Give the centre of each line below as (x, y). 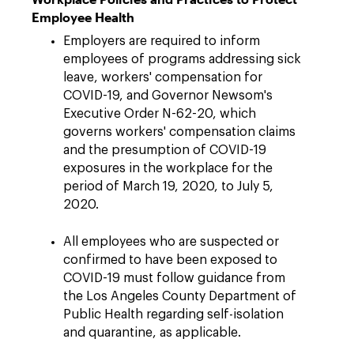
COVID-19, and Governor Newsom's (168, 96)
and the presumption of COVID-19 (165, 150)
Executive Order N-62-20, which (160, 114)
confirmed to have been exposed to (170, 260)
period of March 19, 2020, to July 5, (168, 186)
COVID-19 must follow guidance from (174, 278)
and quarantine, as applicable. (152, 333)
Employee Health (83, 17)
